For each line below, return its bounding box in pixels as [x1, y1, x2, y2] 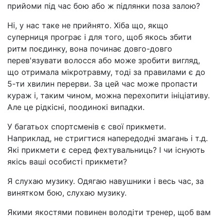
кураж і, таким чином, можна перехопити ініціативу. [7, 91, 210, 100]
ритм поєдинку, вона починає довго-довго [7, 44, 172, 54]
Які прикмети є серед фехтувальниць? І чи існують [7, 145, 205, 155]
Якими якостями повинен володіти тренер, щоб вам [7, 207, 211, 217]
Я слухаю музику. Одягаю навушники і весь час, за [7, 176, 204, 186]
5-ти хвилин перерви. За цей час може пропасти [7, 79, 198, 89]
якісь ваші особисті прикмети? [7, 157, 127, 166]
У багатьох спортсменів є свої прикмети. [7, 122, 166, 131]
